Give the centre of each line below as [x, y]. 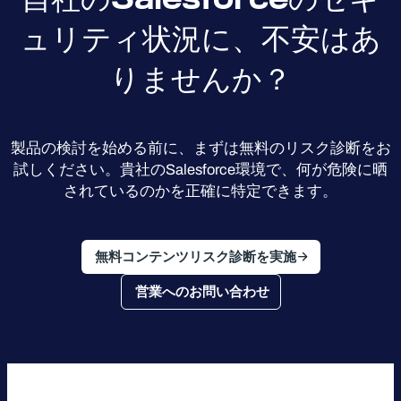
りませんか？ [200, 79]
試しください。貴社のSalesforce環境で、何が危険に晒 [200, 170]
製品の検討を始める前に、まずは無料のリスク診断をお [200, 149]
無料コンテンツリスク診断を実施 [195, 257]
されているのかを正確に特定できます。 [200, 192]
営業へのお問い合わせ [202, 292]
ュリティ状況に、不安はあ [200, 39]
